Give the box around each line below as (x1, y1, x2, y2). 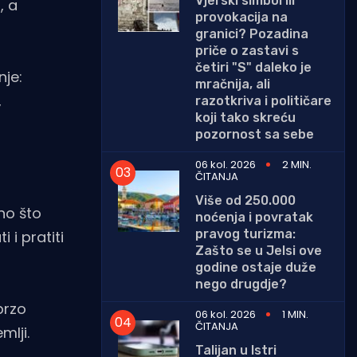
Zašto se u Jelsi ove (195, 242, 322, 258)
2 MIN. (282, 156, 312, 172)
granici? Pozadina (195, 25, 308, 41)
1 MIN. (282, 306, 308, 322)
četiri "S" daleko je (195, 59, 312, 75)
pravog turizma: (195, 226, 296, 241)
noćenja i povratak (195, 209, 313, 225)
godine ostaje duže (195, 259, 316, 275)
